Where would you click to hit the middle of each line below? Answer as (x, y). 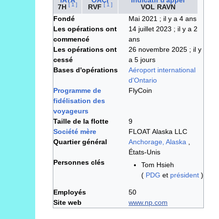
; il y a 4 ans (178, 18)
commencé (71, 39)
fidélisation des (79, 100)
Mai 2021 (144, 18)
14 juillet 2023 (151, 29)
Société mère (75, 131)
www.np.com (148, 202)
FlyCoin (140, 90)
